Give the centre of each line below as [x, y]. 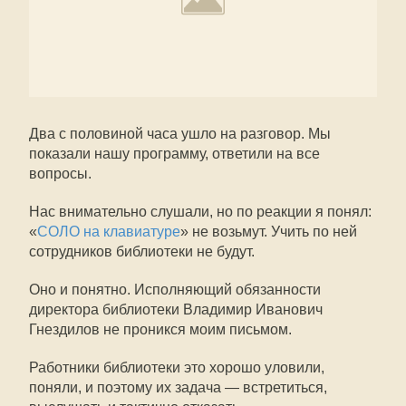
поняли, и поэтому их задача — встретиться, [178, 387]
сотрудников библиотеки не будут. [142, 251]
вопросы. [60, 174]
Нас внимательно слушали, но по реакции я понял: [200, 212]
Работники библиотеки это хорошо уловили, [177, 367]
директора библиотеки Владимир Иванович [176, 309]
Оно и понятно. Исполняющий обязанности [175, 290]
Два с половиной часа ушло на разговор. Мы [180, 134]
